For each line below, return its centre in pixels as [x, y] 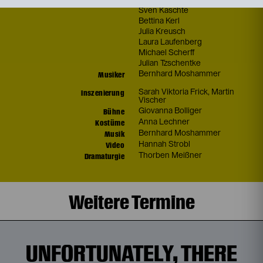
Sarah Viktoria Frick [173, 92]
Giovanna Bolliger [170, 111]
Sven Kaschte [163, 10]
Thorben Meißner [170, 155]
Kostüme [110, 123]
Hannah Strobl [164, 144]
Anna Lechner [164, 122]
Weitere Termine [131, 202]
